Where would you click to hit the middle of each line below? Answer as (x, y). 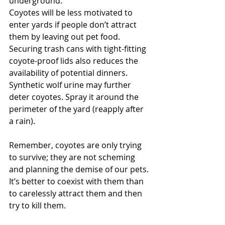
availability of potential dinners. (69, 73)
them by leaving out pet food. (66, 37)
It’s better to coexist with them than (77, 181)
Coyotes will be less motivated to (72, 13)
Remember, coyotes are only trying (76, 145)
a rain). (23, 121)
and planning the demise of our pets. (80, 169)
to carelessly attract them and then (77, 193)
